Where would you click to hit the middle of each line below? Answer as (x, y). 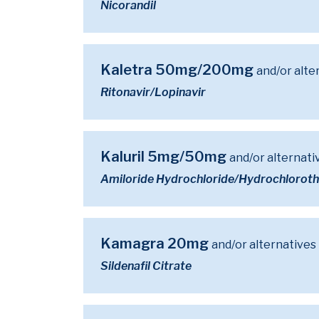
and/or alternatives (264, 245)
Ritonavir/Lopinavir (153, 92)
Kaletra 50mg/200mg (178, 70)
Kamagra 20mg (156, 244)
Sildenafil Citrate (146, 266)
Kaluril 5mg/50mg (165, 157)
